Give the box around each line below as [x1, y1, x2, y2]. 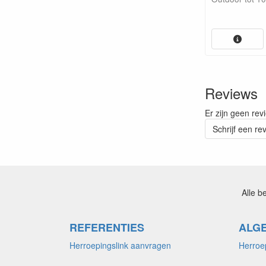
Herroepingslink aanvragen [69, 239, 171, 251]
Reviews [205, 82, 258, 103]
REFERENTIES [69, 219, 144, 235]
